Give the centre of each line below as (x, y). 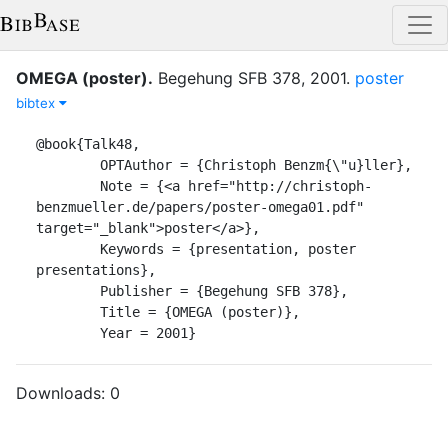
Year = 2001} (148, 332)
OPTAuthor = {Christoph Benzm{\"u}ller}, (68, 164)
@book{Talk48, (88, 143)
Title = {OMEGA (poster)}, (68, 311)
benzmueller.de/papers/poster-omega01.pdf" (200, 206)
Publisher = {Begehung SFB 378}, (68, 290)
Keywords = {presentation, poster (68, 248)
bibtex (37, 102)
